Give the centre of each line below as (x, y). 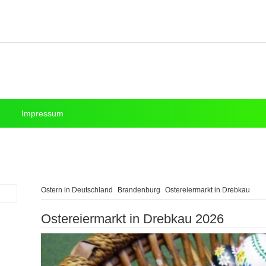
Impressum (42, 113)
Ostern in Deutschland (77, 190)
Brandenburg (139, 190)
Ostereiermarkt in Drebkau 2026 (132, 219)
